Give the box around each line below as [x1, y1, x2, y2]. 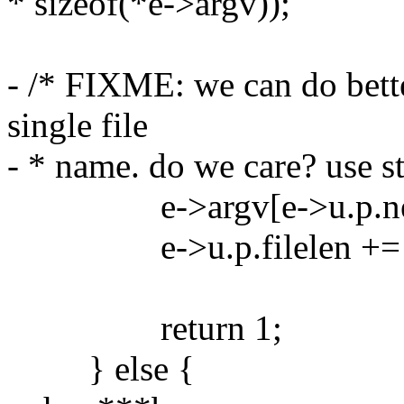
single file [7, 105, 148, 144]
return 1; [7, 308, 282, 347]
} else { [7, 348, 195, 388]
